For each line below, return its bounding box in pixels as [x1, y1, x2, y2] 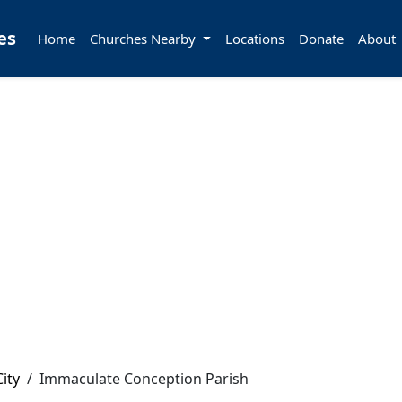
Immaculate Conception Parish [39, 369, 249, 389]
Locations [224, 30, 284, 48]
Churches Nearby [90, 30, 199, 48]
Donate [298, 30, 344, 48]
